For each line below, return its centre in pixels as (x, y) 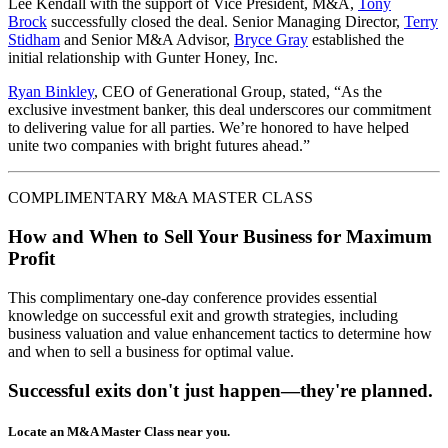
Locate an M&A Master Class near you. (119, 431)
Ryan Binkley (51, 92)
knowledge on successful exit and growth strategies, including (203, 315)
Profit (31, 259)
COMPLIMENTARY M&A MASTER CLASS (160, 198)
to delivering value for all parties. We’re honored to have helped (208, 128)
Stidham (34, 40)
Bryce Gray (271, 40)
